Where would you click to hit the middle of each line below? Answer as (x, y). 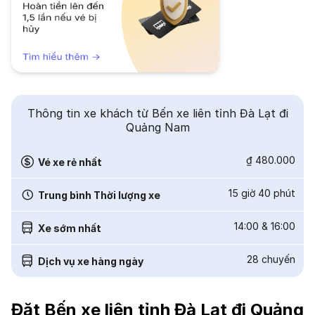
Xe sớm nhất (70, 228)
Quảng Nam (157, 127)
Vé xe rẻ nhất (70, 162)
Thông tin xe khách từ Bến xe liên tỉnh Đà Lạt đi (157, 113)
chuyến (278, 259)
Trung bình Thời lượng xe (99, 195)
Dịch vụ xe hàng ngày (91, 261)
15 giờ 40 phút (262, 193)
